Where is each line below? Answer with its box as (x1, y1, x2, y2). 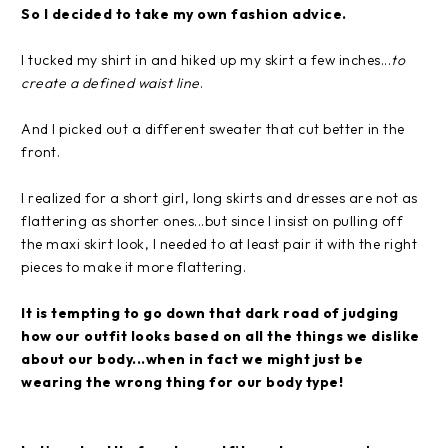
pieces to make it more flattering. (21, 257, 246, 276)
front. (21, 142, 60, 161)
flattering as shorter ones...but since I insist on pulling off (21, 211, 403, 230)
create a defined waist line (21, 73, 200, 92)
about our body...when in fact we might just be (21, 349, 363, 368)
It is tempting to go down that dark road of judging (21, 303, 399, 322)
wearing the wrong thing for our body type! (21, 372, 343, 391)
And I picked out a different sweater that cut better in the (21, 119, 405, 138)
